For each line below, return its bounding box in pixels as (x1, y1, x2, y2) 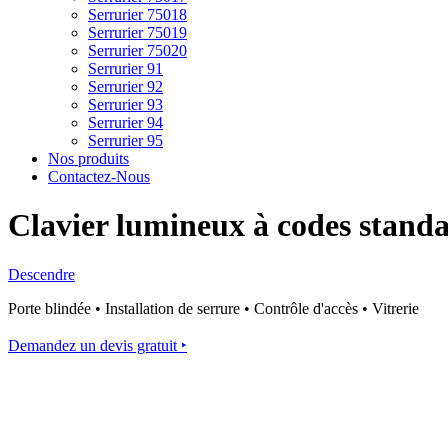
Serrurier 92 (88, 78, 163, 95)
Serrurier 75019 (88, 24, 187, 41)
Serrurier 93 (88, 96, 163, 113)
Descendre (8, 265, 75, 283)
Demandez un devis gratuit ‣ (8, 336, 187, 354)
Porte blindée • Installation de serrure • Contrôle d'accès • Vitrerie (8, 299, 419, 317)
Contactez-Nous (48, 168, 150, 185)
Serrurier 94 (88, 114, 163, 131)
